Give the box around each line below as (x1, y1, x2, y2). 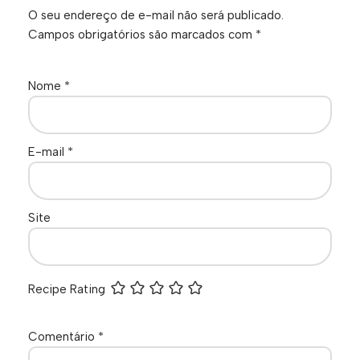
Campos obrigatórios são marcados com (28, 27, 256, 42)
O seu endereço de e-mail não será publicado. (28, 7, 284, 22)
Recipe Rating (28, 281, 105, 297)
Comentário (28, 329, 98, 344)
